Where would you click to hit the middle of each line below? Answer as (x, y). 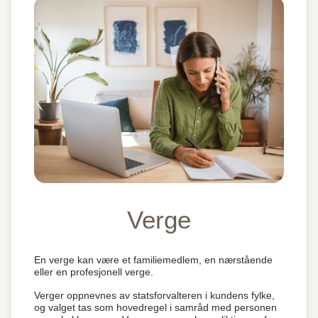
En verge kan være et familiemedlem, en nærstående (153, 260)
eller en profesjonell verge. (94, 272)
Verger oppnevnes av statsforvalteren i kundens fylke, (154, 295)
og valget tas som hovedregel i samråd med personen (155, 307)
